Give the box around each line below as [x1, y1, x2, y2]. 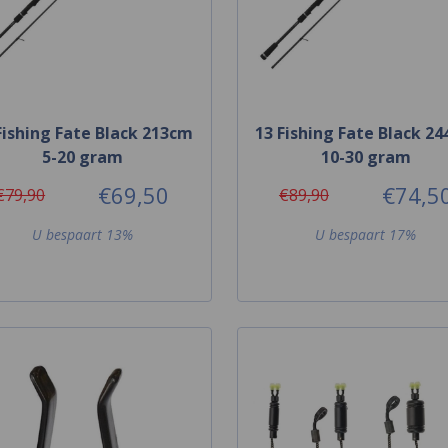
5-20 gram [41, 145, 123, 168]
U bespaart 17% [315, 224, 417, 244]
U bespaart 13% [31, 224, 133, 244]
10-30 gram [320, 145, 411, 168]
